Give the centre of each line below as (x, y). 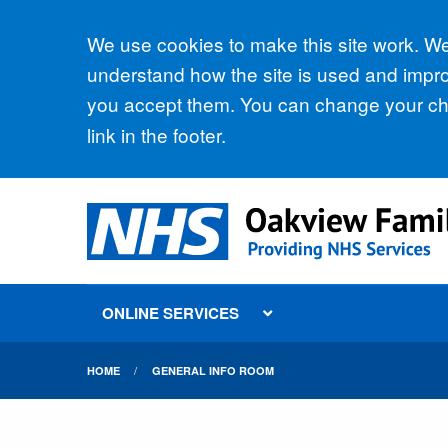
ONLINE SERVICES (171, 313)
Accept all (163, 48)
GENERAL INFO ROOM (212, 370)
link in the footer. (156, 134)
